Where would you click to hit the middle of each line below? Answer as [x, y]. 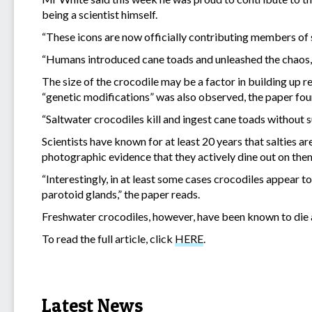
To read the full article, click [108, 239]
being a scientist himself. [100, 15]
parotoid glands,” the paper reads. [122, 194]
